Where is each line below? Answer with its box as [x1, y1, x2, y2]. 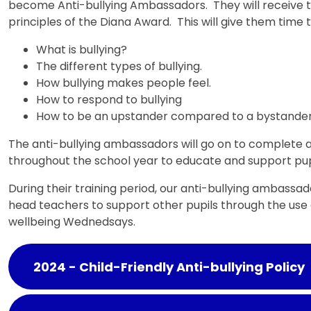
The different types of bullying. [35, 58, 205, 74]
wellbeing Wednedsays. [8, 213, 141, 230]
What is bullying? [35, 41, 127, 58]
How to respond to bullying [35, 91, 182, 108]
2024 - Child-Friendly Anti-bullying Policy [33, 258, 305, 276]
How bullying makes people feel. [35, 74, 214, 91]
